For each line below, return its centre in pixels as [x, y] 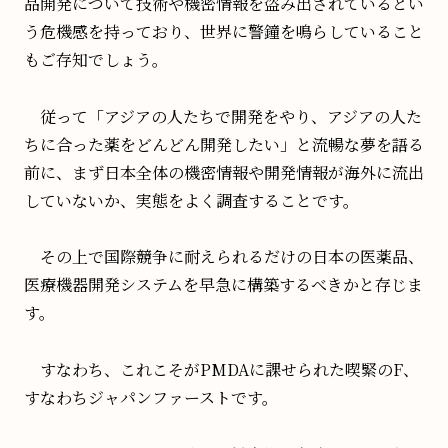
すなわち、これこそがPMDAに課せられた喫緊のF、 [221, 370]
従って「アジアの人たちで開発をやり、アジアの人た [223, 116]
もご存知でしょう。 [96, 59]
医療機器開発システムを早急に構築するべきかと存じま [223, 285]
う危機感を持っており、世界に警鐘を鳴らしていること [224, 31]
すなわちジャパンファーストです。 [151, 398]
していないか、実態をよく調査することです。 [191, 200]
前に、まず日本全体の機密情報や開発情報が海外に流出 [224, 172]
